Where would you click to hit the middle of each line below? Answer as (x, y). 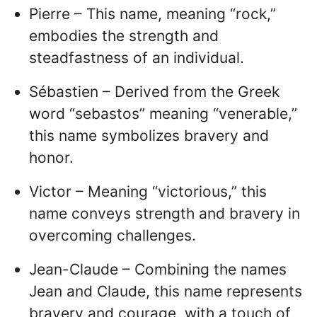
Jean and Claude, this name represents (166, 291)
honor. (51, 158)
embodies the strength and (124, 36)
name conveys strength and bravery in (165, 213)
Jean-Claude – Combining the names (158, 269)
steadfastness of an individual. (137, 58)
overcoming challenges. (113, 235)
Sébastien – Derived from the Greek (154, 92)
